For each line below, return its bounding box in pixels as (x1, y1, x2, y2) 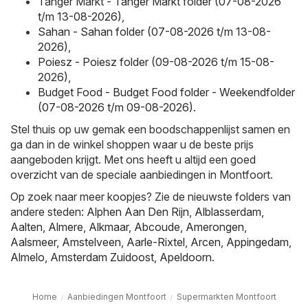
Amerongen (186, 220, 244, 234)
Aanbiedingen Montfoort (67, 291, 166, 302)
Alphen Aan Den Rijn (87, 205, 189, 219)
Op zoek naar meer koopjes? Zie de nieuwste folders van (10, 190, 291, 204)
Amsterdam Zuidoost (50, 250, 154, 265)
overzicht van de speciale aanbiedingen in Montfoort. (10, 168, 273, 182)
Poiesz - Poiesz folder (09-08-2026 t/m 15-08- (38, 55, 274, 69)
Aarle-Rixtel (126, 235, 185, 250)
